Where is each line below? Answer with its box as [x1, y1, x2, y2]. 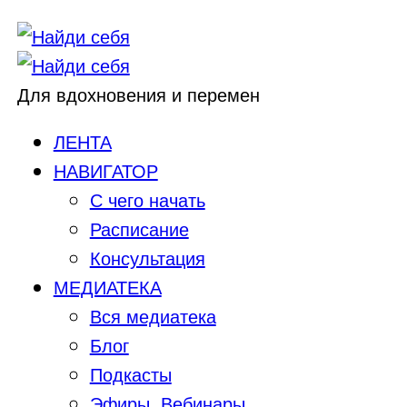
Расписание [89, 215, 189, 242]
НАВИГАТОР [53, 157, 158, 184]
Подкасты [89, 361, 172, 387]
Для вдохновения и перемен [16, 81, 260, 107]
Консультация [89, 244, 205, 271]
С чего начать [89, 186, 205, 213]
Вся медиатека [89, 303, 216, 329]
